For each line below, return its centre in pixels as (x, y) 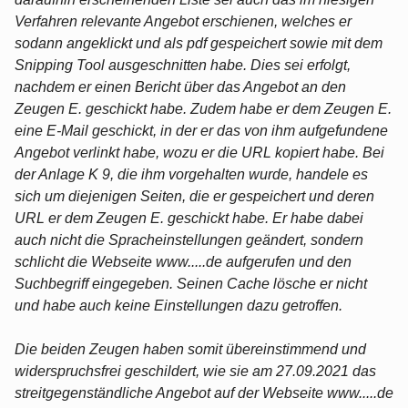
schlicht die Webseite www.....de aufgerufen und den (183, 261)
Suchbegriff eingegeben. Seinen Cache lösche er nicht (191, 283)
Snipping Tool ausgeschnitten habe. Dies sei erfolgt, (183, 65)
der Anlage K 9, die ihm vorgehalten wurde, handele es (191, 174)
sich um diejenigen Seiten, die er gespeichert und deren (194, 196)
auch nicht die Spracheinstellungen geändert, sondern (189, 240)
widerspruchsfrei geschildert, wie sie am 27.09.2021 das (195, 371)
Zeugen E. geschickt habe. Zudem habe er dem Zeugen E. (203, 108)
